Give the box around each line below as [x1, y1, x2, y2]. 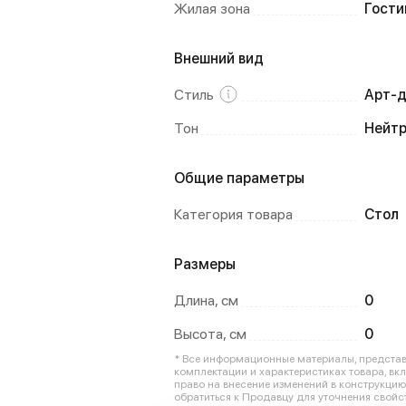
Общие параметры [174, 169, 304, 187]
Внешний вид [174, 50, 264, 67]
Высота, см [174, 325, 246, 343]
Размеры [174, 256, 236, 273]
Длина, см [174, 292, 238, 309]
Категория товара [174, 206, 293, 223]
